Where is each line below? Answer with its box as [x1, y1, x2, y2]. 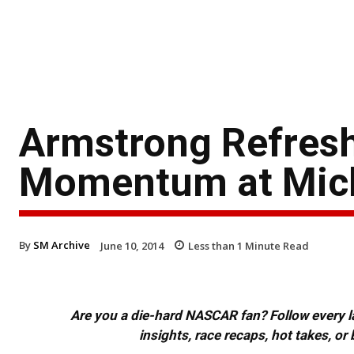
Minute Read [243, 238, 309, 253]
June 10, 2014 [100, 238, 164, 253]
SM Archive [33, 237, 90, 252]
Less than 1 [188, 238, 243, 253]
